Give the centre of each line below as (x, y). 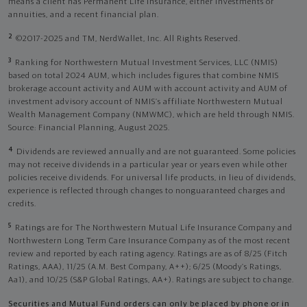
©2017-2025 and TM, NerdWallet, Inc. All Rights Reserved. (128, 39)
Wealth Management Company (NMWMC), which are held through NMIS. (151, 115)
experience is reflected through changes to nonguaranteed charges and (147, 192)
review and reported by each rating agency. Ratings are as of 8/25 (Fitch (148, 255)
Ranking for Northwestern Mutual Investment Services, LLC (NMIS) (147, 63)
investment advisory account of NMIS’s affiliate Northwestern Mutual (146, 102)
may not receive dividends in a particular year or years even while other (148, 165)
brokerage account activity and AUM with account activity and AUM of (148, 89)
